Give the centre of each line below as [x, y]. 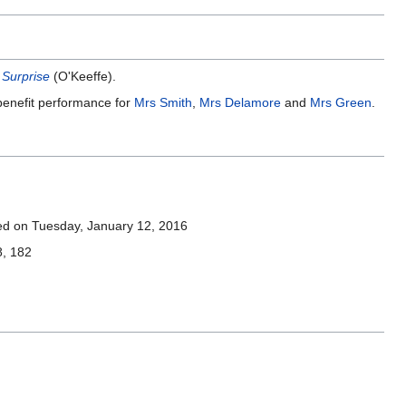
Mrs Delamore [240, 103]
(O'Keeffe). [83, 77]
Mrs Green [341, 103]
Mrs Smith [163, 103]
